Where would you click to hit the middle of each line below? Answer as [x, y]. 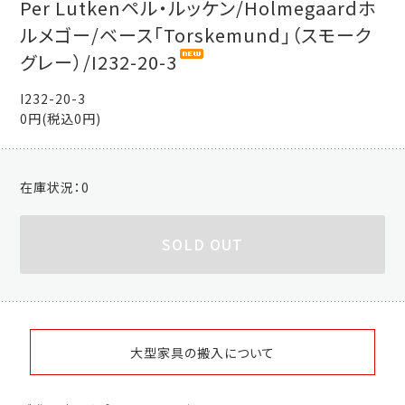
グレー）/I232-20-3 [99, 62]
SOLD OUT [202, 244]
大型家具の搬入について [202, 352]
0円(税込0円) [61, 118]
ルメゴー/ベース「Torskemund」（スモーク [197, 35]
